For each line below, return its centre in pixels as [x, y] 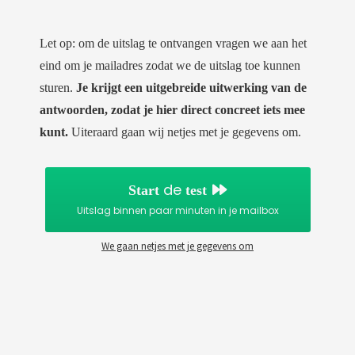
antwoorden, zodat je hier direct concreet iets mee [172, 109]
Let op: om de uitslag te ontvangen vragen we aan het [173, 43]
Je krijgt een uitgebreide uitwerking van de [191, 87]
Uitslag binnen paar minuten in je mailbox [177, 210]
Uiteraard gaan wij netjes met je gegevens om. [185, 132]
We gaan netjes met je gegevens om [177, 246]
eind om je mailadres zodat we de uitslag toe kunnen [170, 65]
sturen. [58, 87]
